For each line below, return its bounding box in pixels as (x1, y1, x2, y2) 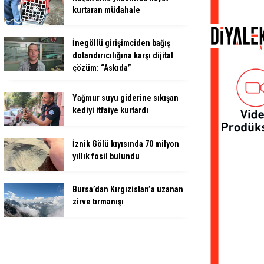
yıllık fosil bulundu (72, 151, 140, 161)
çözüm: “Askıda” (72, 63, 131, 73)
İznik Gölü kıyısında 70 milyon (72, 138, 179, 148)
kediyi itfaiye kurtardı (72, 105, 148, 115)
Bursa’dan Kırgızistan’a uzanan (72, 184, 183, 194)
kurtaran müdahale (72, 5, 140, 15)
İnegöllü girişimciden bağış (72, 38, 170, 48)
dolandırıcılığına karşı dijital (72, 51, 173, 61)
